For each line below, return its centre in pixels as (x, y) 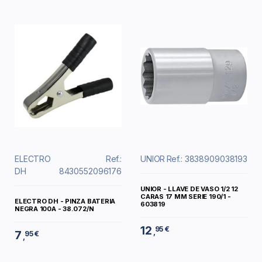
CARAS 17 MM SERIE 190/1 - (186, 197)
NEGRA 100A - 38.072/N (54, 209)
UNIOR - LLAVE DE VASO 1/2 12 (189, 189)
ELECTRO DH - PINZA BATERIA (65, 201)
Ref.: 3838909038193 (207, 159)
